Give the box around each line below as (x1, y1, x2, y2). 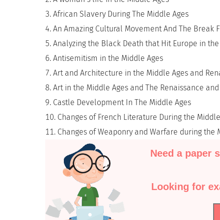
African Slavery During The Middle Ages (53, 9, 189, 19)
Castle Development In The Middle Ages (53, 98, 191, 107)
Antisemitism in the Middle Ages (53, 54, 163, 63)
